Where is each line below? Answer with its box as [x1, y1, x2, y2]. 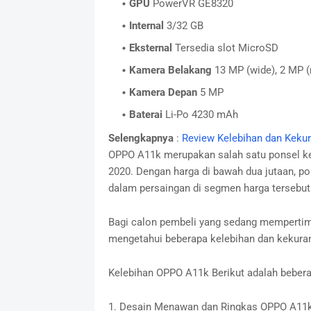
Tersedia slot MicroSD [171, 41, 278, 54]
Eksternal [128, 41, 172, 54]
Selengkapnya [108, 131, 174, 144]
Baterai [128, 108, 162, 121]
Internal [128, 19, 164, 32]
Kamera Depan [128, 85, 197, 99]
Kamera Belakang [128, 63, 212, 76]
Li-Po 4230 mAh [162, 108, 238, 121]
